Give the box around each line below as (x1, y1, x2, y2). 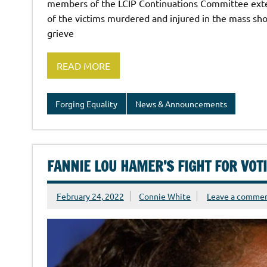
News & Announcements (135, 98, 227, 109)
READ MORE (56, 59, 110, 72)
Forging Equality (55, 98, 118, 109)
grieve (46, 26, 74, 39)
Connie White (139, 190, 191, 201)
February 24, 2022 (56, 190, 124, 201)
